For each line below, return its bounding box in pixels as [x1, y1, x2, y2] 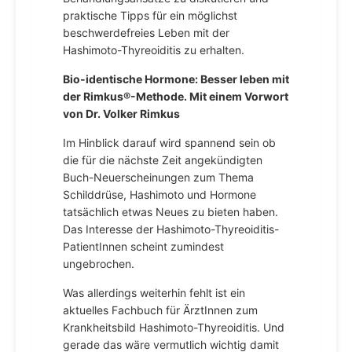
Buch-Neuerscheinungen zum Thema [63, 170, 254, 184]
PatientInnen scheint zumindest [63, 240, 224, 253]
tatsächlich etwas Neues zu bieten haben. [63, 205, 278, 218]
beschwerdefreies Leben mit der [63, 26, 229, 39]
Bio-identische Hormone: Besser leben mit [63, 72, 289, 86]
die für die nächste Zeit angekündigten [63, 153, 262, 167]
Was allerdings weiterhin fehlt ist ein [63, 286, 245, 299]
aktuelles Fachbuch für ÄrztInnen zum [63, 303, 258, 317]
